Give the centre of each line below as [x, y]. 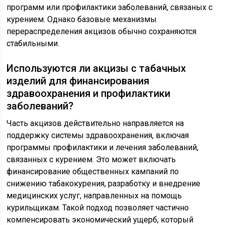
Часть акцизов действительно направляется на [95, 124]
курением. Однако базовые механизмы [82, 20]
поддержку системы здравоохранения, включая [98, 136]
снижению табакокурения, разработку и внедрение [104, 184]
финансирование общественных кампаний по [93, 172]
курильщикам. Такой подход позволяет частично [98, 208]
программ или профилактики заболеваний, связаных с [110, 8]
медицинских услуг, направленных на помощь [94, 196]
